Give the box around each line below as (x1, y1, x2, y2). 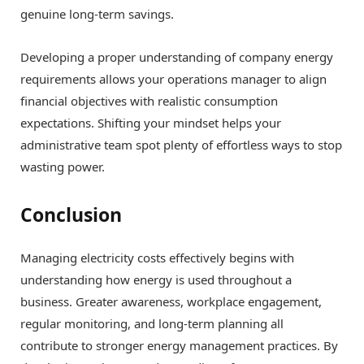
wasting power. (20, 158, 105, 175)
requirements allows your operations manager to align (20, 71, 327, 88)
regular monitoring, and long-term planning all (20, 314, 284, 331)
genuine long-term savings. (20, 6, 174, 23)
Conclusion (20, 201, 122, 227)
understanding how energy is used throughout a (20, 271, 292, 288)
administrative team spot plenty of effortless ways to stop (20, 136, 342, 154)
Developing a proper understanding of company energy (20, 49, 333, 66)
